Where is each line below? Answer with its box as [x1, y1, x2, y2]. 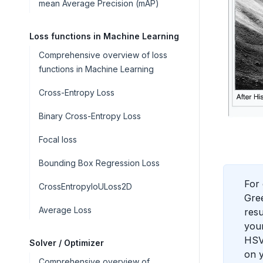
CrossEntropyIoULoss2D [39, 181, 132, 191]
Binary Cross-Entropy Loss [39, 111, 141, 121]
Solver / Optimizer [29, 238, 104, 248]
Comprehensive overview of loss [39, 50, 167, 60]
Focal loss [39, 134, 77, 144]
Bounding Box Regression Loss [39, 158, 160, 168]
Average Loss [39, 205, 92, 215]
